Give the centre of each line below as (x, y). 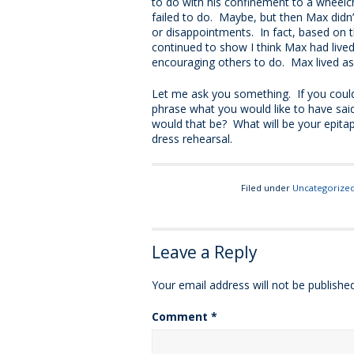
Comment (181, 317)
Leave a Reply (205, 252)
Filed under (266, 188)
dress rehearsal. (192, 139)
